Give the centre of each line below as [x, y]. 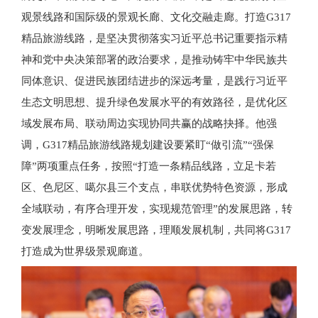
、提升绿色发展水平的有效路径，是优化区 [186, 102]
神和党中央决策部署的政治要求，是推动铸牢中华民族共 [154, 59]
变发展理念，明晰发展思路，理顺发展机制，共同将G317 [156, 230]
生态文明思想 [53, 102]
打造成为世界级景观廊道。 [85, 251]
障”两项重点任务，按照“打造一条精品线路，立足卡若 [149, 166]
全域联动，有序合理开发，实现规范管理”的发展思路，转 [157, 208]
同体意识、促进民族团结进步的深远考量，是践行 [138, 81]
